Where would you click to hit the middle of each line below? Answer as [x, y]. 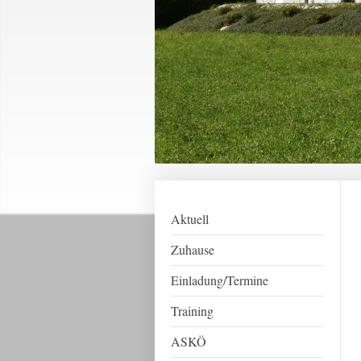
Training [192, 311]
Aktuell [190, 219]
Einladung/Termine [220, 280]
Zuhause [193, 249]
